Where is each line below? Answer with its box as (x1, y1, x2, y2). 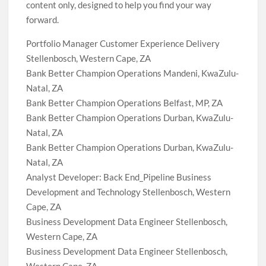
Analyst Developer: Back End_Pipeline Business (26, 172, 212, 182)
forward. (26, 14, 59, 25)
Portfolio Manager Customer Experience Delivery (26, 38, 220, 49)
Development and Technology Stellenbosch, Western (26, 186, 231, 197)
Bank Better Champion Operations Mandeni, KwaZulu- (26, 68, 239, 78)
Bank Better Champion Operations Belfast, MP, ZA (26, 97, 223, 108)
